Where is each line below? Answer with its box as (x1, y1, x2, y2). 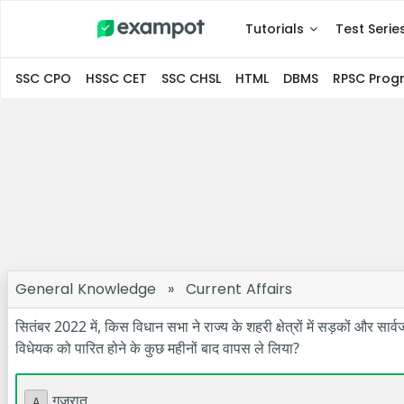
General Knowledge (15, 279, 156, 299)
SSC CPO (15, 69, 71, 87)
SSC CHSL (161, 69, 221, 87)
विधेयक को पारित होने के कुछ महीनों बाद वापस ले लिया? (15, 338, 299, 358)
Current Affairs (186, 279, 292, 299)
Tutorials (245, 20, 304, 38)
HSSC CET (86, 69, 147, 87)
